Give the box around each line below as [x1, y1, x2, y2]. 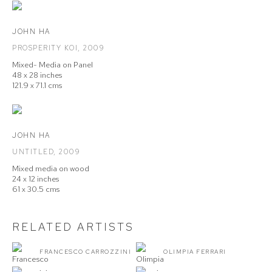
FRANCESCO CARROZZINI [39, 248, 131, 256]
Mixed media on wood [12, 163, 89, 174]
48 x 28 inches [12, 70, 62, 80]
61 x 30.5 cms [12, 184, 59, 194]
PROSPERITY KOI [12, 43, 78, 53]
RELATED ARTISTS [12, 220, 134, 234]
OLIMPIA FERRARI [163, 248, 226, 256]
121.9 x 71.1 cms [12, 80, 62, 90]
